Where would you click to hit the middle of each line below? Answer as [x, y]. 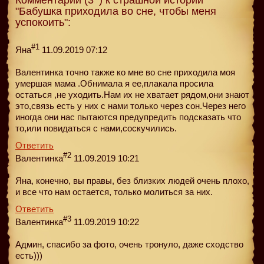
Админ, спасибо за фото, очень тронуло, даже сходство [129, 244]
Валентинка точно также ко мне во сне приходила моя [125, 72]
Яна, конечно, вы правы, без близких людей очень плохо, [132, 180]
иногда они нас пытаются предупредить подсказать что [128, 117]
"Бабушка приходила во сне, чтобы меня [116, 11]
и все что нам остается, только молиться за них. [114, 192]
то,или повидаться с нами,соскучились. [96, 128]
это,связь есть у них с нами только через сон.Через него [131, 105]
